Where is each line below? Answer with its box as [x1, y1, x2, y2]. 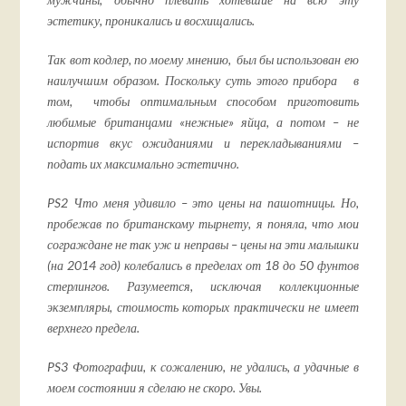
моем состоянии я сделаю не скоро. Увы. [47, 380, 263, 396]
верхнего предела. [47, 320, 140, 336]
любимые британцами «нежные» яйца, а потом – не [47, 114, 359, 130]
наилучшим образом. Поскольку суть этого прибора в [47, 72, 359, 89]
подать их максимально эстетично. [47, 156, 240, 172]
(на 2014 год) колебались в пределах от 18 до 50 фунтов [47, 257, 359, 274]
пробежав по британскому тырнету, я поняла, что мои [47, 216, 359, 232]
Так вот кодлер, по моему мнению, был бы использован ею [47, 52, 359, 68]
